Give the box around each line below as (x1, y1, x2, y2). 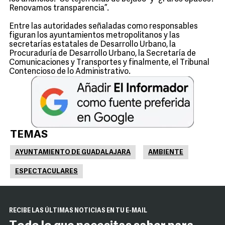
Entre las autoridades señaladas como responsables (9, 23, 198, 31)
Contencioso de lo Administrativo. (9, 68, 131, 76)
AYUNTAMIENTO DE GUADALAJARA (15, 149, 131, 156)
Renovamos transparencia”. (9, 5, 109, 13)
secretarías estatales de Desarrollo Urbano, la (9, 41, 176, 49)
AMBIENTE (148, 149, 183, 156)
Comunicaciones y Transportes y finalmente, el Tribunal (9, 59, 209, 67)
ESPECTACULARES (15, 168, 78, 175)
